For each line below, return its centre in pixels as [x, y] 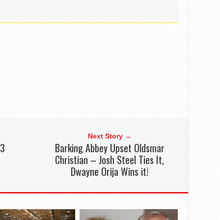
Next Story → [110, 136]
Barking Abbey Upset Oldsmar [110, 148]
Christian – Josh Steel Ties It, [110, 159]
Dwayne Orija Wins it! [110, 171]
